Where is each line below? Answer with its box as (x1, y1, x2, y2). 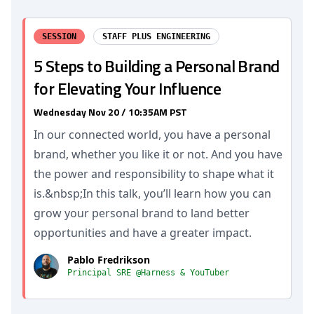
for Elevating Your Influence (34, 76, 221, 101)
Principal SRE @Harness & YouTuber (67, 268, 229, 278)
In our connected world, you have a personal (34, 127, 271, 142)
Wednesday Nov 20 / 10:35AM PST (34, 104, 187, 119)
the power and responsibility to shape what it (34, 166, 274, 182)
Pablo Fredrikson (67, 253, 150, 266)
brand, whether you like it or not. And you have (34, 146, 282, 162)
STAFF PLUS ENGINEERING (102, 32, 210, 41)
